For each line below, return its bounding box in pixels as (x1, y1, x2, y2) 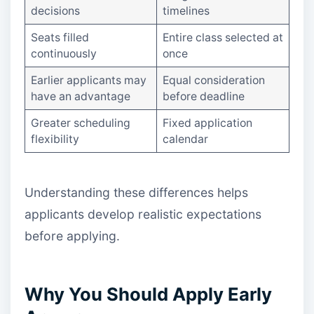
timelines (162, 4, 210, 18)
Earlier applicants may (30, 73, 146, 87)
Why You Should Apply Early (25, 283, 272, 306)
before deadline (162, 89, 245, 103)
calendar (162, 132, 208, 146)
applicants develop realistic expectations (25, 207, 261, 222)
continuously (30, 46, 97, 60)
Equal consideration (162, 73, 265, 87)
